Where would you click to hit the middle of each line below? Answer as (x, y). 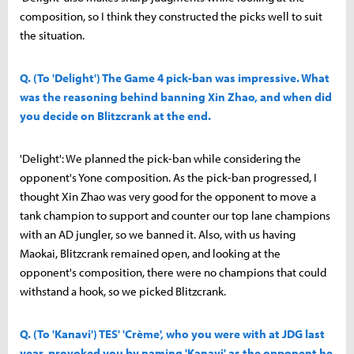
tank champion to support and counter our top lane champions (175, 215)
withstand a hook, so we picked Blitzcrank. (123, 291)
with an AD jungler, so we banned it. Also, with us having (158, 234)
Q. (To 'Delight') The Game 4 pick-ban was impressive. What (175, 77)
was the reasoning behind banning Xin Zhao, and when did (176, 96)
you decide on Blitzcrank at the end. (115, 115)
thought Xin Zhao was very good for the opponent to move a (168, 196)
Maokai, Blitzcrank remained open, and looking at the (150, 253)
